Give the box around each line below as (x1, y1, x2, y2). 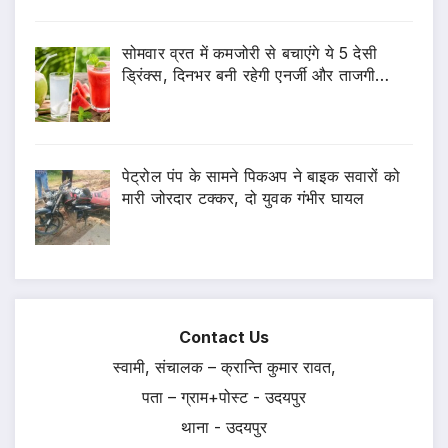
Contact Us (179, 327, 269, 348)
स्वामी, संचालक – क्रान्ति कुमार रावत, (112, 357, 336, 378)
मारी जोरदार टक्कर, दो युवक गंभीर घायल (122, 187, 365, 208)
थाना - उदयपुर (181, 417, 267, 438)
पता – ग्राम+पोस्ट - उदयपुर (142, 387, 306, 408)
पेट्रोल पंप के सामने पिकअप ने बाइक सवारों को (122, 165, 400, 186)
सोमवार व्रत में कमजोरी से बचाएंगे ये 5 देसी (122, 42, 377, 63)
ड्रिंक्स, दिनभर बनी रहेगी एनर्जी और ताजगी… (122, 64, 390, 85)
